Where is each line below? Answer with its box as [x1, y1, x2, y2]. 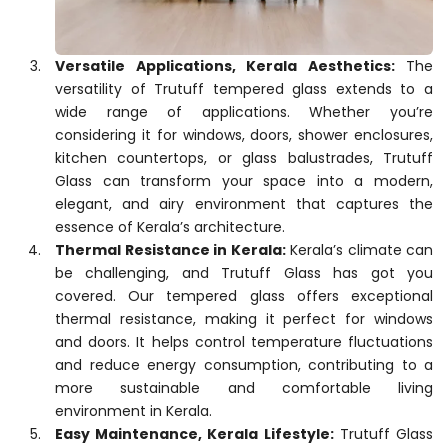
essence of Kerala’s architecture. [55, 216, 285, 237]
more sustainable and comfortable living [55, 377, 433, 398]
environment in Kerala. [55, 400, 212, 421]
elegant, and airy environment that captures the [55, 193, 433, 214]
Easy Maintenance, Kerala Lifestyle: [55, 423, 334, 444]
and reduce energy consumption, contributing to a [55, 354, 433, 375]
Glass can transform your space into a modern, [55, 170, 433, 191]
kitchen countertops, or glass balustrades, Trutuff [55, 147, 433, 168]
